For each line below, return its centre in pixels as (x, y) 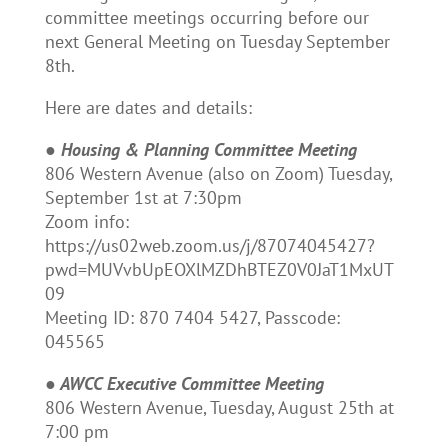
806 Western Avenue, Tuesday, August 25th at (219, 407)
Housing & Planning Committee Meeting (208, 149)
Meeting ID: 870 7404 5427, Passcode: (192, 317)
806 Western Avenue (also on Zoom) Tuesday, (218, 173)
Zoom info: (86, 221)
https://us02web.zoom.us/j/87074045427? (209, 245)
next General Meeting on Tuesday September (217, 41)
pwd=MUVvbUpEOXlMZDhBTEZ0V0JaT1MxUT (219, 269)
